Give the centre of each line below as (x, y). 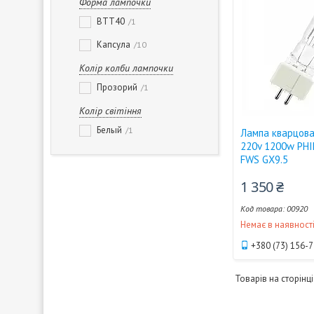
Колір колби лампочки (126, 68)
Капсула (114, 45)
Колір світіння (110, 111)
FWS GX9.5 (265, 159)
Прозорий (117, 87)
